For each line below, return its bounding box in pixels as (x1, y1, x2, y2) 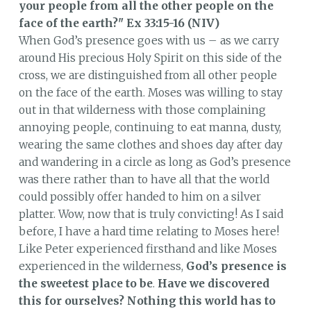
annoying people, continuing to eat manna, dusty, (18, 120, 281, 134)
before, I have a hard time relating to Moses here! (18, 224, 279, 238)
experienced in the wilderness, (18, 259, 186, 273)
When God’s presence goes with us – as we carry (18, 33, 279, 47)
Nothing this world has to (126, 294, 276, 308)
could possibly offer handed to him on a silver (18, 190, 261, 203)
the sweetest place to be (18, 276, 153, 290)
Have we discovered (157, 276, 269, 290)
